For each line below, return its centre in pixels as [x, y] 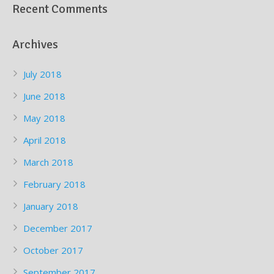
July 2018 [43, 74]
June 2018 [44, 96]
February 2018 [54, 184]
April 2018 [45, 140]
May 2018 [44, 118]
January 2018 [51, 206]
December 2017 [58, 228]
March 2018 [48, 162]
